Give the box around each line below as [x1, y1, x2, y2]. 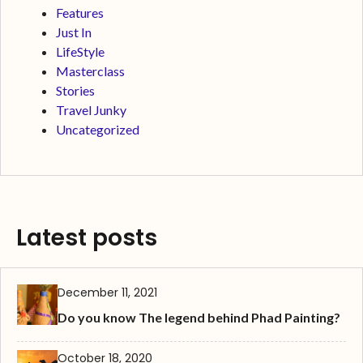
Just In [56, 23, 92, 40]
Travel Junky [56, 101, 126, 117]
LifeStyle [56, 43, 105, 59]
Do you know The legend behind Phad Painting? [58, 309, 340, 325]
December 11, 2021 [58, 284, 157, 301]
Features [56, 4, 104, 20]
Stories [56, 82, 95, 98]
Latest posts [16, 221, 157, 254]
